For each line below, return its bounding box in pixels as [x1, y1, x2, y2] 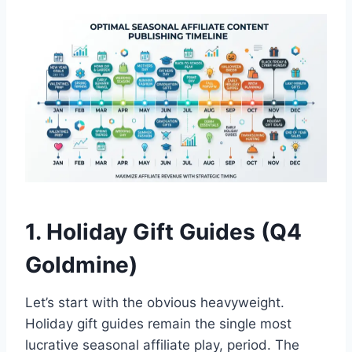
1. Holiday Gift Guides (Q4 [25, 218, 302, 246]
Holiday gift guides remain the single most [25, 316, 291, 332]
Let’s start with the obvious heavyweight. [25, 295, 284, 311]
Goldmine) [25, 251, 137, 279]
